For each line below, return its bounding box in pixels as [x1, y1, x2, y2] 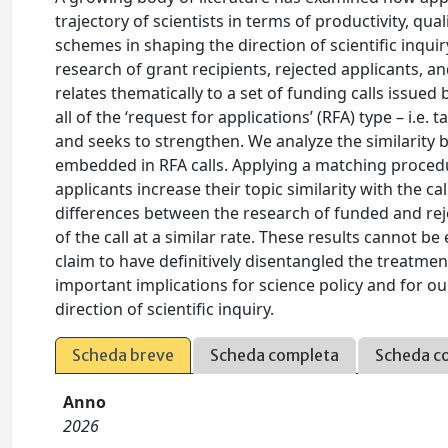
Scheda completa [210, 345, 340, 365]
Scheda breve [72, 345, 175, 365]
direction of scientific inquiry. [55, 298, 275, 320]
